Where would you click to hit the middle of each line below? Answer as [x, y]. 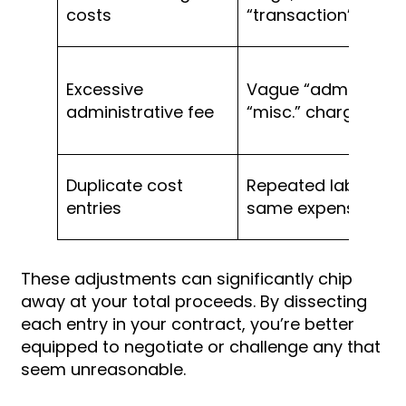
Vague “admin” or [318, 89]
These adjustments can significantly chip [187, 278]
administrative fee [140, 111]
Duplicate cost [125, 185]
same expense [306, 208]
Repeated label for [322, 185]
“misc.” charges [309, 111]
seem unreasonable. [103, 369]
